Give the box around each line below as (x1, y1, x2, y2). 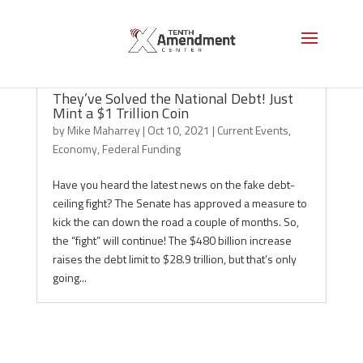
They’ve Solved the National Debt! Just (52, 88, 293, 109)
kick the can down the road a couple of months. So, (52, 213, 299, 230)
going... (52, 269, 87, 286)
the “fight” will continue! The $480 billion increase (52, 232, 292, 249)
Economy (52, 140, 97, 157)
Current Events (216, 122, 288, 139)
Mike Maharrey (66, 122, 140, 139)
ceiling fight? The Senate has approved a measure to (52, 194, 307, 211)
